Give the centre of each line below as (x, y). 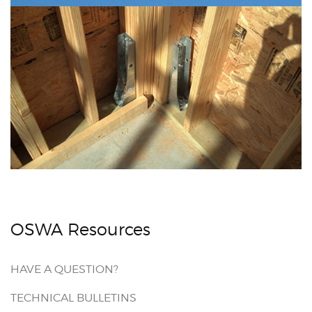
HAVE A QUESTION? (64, 270)
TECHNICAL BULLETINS (73, 298)
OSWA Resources (80, 230)
